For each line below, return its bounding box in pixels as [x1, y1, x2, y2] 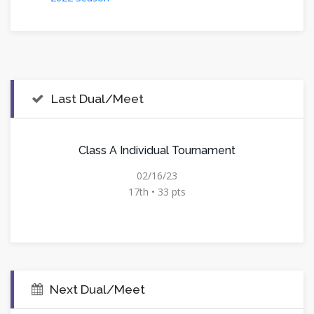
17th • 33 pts [128, 184, 186, 198]
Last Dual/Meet [51, 90, 144, 106]
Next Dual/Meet [50, 281, 145, 296]
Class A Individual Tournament [78, 143, 235, 157]
